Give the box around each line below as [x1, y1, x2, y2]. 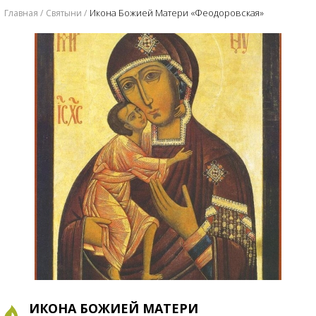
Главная [4, 7, 38, 19]
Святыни [46, 7, 82, 19]
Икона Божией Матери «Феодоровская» [90, 6, 264, 19]
